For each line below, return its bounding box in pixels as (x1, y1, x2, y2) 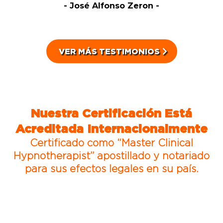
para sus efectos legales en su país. (24, 163, 199, 174)
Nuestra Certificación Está (31, 106, 192, 119)
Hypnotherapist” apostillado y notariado (13, 150, 210, 161)
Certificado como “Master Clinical (30, 137, 193, 148)
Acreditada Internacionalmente (15, 121, 208, 135)
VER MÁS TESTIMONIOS (58, 46, 160, 56)
